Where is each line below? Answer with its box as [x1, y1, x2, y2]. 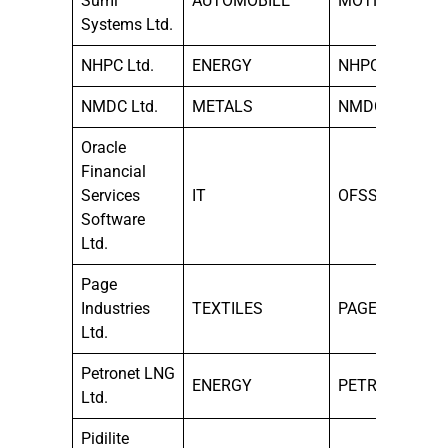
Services [81, 185, 140, 205]
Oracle [81, 137, 126, 157]
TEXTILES [192, 298, 263, 318]
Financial [81, 161, 146, 181]
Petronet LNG [81, 363, 175, 383]
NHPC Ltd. [81, 55, 154, 75]
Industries [81, 298, 150, 318]
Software [81, 209, 145, 229]
